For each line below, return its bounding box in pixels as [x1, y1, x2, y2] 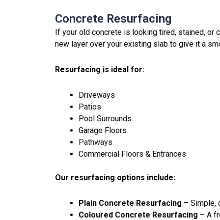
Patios [79, 102, 101, 111]
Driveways [79, 90, 115, 100]
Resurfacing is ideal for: [55, 64, 144, 74]
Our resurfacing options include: [55, 172, 175, 182]
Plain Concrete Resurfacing [79, 198, 182, 208]
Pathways [79, 137, 112, 147]
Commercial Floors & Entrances [79, 149, 186, 159]
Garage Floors [79, 125, 127, 135]
